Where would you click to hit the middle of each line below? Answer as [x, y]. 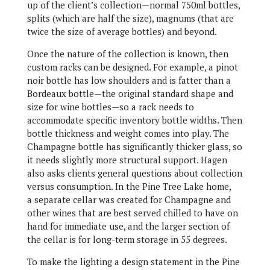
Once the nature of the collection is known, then [127, 54]
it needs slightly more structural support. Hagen [127, 160]
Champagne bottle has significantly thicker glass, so [134, 147]
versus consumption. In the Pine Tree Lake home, [129, 187]
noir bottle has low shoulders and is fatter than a [129, 80]
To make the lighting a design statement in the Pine [133, 262]
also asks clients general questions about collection [134, 173]
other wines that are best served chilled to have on [132, 213]
